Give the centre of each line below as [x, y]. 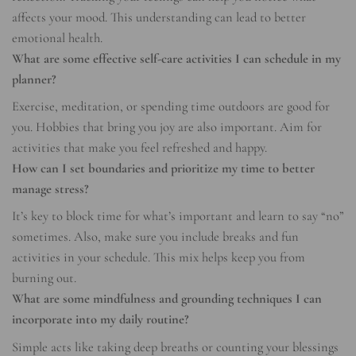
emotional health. [57, 38]
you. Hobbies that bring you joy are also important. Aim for [167, 128]
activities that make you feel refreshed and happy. [139, 148]
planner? [34, 79]
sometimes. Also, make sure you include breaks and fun [155, 237]
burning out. [44, 279]
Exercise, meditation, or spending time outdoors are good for [171, 107]
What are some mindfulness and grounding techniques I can [167, 299]
